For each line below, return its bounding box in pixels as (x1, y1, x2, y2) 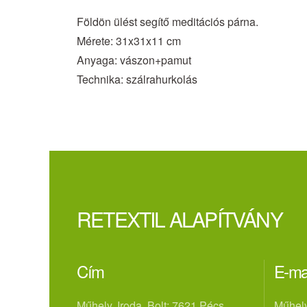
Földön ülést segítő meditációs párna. (77, 13, 261, 29)
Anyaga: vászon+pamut (77, 51, 191, 68)
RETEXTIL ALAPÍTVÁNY (77, 204, 282, 234)
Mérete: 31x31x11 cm (77, 32, 181, 49)
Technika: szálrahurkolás (77, 71, 197, 87)
